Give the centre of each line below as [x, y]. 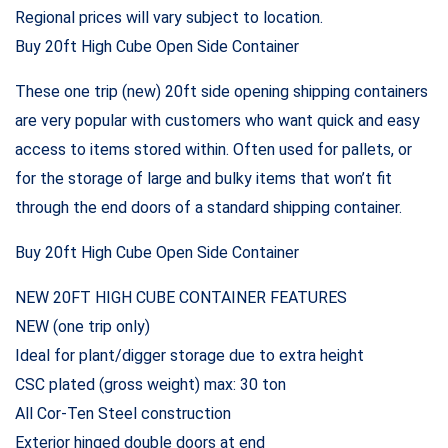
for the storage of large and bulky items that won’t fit [203, 178]
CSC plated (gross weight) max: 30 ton [150, 384]
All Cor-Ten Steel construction [123, 413]
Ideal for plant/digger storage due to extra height [189, 355]
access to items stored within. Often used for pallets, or [213, 149]
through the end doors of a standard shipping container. [208, 207]
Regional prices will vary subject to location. [169, 17]
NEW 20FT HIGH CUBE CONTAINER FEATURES [181, 297]
